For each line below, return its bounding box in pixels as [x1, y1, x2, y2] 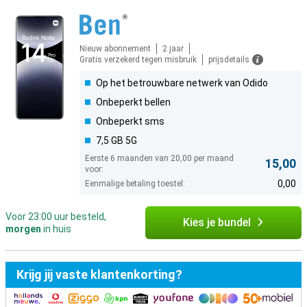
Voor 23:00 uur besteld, [5, 211, 106, 222]
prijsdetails [208, 55, 249, 64]
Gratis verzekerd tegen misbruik [79, 55, 197, 64]
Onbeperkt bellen [96, 97, 171, 108]
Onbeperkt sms [96, 116, 164, 127]
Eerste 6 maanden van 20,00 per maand [85, 153, 234, 163]
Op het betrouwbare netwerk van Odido [96, 77, 268, 88]
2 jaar [162, 44, 184, 53]
